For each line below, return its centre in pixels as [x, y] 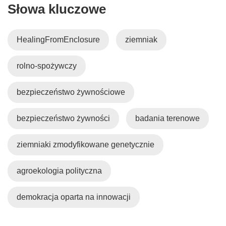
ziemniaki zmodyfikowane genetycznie [86, 144]
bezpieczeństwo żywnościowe [71, 92]
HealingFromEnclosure [58, 39]
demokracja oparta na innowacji [74, 197]
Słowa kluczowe [57, 9]
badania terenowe [167, 118]
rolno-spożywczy [47, 66]
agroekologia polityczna [59, 171]
